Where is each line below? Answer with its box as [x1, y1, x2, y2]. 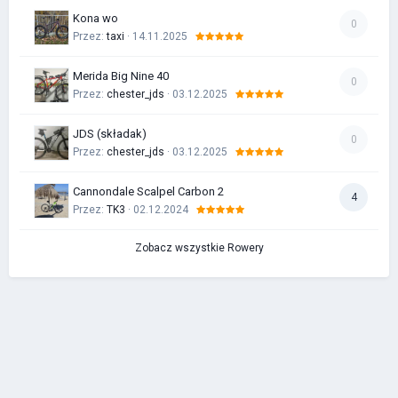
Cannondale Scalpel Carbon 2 [73, 184, 224, 198]
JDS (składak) [73, 126, 147, 140]
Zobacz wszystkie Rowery [134, 241, 264, 254]
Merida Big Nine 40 [73, 68, 169, 83]
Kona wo [73, 11, 118, 25]
